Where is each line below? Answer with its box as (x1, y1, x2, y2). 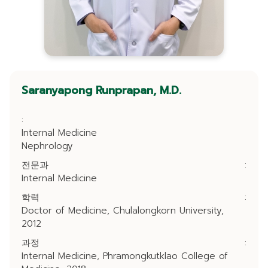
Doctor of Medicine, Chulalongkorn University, (22, 204, 224, 217)
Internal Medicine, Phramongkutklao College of (22, 249, 228, 263)
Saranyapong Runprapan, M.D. (22, 82, 181, 99)
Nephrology (22, 139, 73, 153)
